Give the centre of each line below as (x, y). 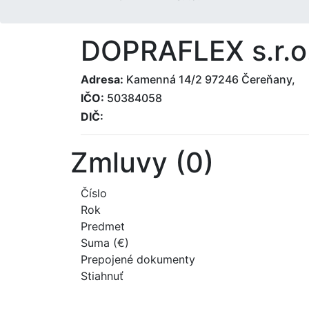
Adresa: (102, 79)
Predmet (103, 226)
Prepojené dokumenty (138, 259)
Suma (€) (105, 242)
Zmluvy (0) (142, 162)
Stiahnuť (102, 276)
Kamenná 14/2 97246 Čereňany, (209, 79)
